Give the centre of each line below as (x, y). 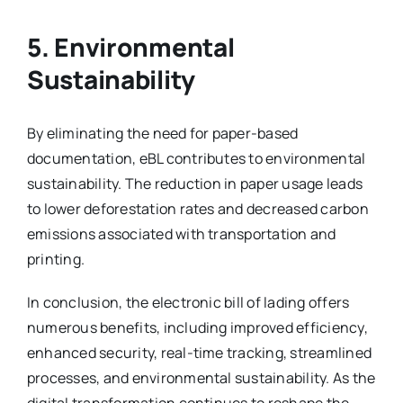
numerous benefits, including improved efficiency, (197, 327)
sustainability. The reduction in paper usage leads (194, 183)
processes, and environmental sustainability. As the (201, 377)
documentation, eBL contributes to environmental (196, 158)
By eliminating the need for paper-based (162, 133)
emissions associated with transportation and (181, 233)
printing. (56, 259)
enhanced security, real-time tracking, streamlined (199, 352)
